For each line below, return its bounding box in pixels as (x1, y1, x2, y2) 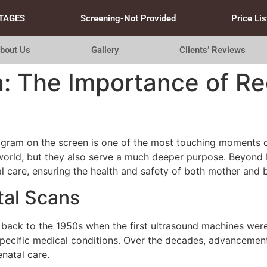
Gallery (91, 45, 119, 55)
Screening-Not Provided (80, 13, 176, 24)
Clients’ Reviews (179, 45, 246, 55)
